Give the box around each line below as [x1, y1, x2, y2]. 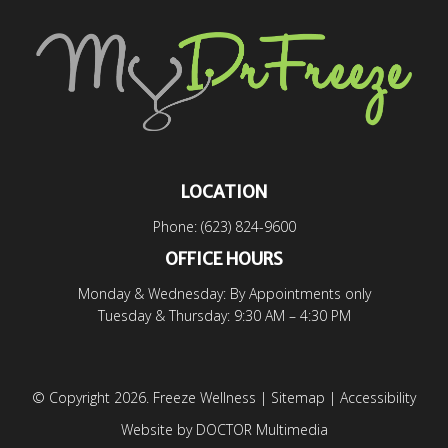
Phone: [152, 217, 201, 237]
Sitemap [271, 388, 325, 408]
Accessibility [340, 388, 416, 408]
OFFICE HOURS [165, 248, 283, 271]
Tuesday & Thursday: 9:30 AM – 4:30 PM [97, 306, 351, 326]
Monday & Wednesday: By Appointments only [77, 284, 371, 304]
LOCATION [181, 181, 267, 204]
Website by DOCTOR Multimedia [120, 420, 328, 440]
